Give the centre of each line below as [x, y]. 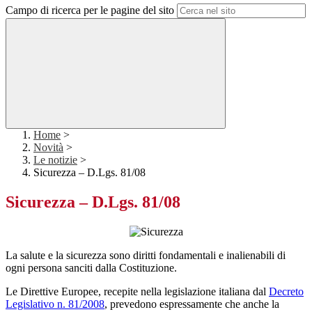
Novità [48, 148]
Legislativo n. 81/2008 [55, 304]
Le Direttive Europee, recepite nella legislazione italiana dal [137, 292]
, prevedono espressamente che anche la [192, 304]
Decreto [286, 292]
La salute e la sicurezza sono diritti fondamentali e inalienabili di [146, 256]
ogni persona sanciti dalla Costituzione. [91, 268]
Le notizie [55, 160]
